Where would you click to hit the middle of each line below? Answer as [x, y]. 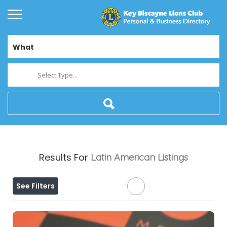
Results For [65, 158]
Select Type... [58, 75]
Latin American [123, 158]
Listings [173, 158]
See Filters [35, 186]
